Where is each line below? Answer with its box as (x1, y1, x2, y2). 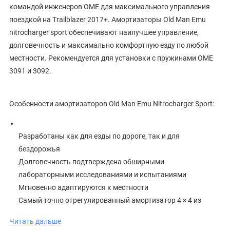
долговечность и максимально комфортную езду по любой (9, 41, 208, 50)
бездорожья (18, 145, 60, 154)
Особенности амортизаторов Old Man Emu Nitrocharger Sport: (9, 99, 214, 108)
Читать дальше (9, 217, 61, 226)
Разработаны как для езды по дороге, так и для (18, 132, 180, 141)
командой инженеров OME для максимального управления (9, 3, 210, 11)
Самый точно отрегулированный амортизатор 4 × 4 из (18, 196, 201, 205)
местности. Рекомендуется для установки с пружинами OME (9, 54, 213, 63)
